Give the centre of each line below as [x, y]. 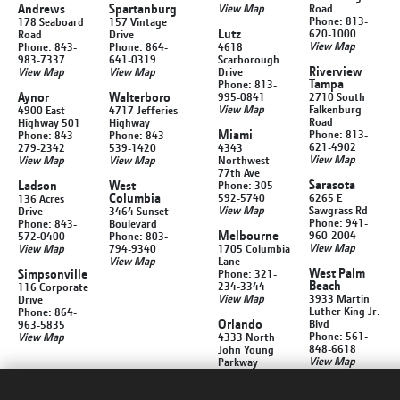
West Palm [337, 272]
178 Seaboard [51, 21]
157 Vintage [138, 21]
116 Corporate [53, 286]
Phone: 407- [247, 374]
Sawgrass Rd [338, 209]
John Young [246, 349]
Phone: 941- [338, 222]
